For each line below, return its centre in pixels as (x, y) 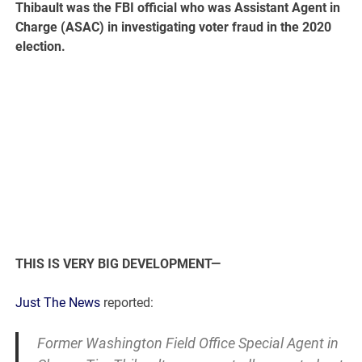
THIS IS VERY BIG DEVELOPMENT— (118, 264)
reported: (127, 303)
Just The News (58, 303)
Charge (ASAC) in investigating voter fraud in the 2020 (174, 27)
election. (41, 47)
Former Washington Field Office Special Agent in (187, 343)
